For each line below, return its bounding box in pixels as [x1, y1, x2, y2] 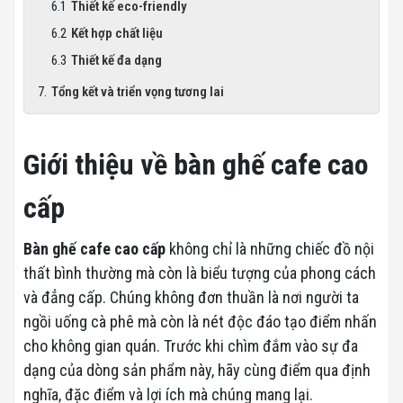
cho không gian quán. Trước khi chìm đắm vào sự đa [23, 336, 358, 355]
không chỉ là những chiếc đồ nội [166, 239, 374, 258]
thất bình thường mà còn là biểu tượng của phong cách [23, 264, 376, 282]
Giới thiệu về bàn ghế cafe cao [23, 148, 369, 182]
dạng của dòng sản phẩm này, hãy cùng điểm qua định [23, 361, 371, 380]
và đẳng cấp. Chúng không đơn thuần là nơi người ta [23, 288, 359, 307]
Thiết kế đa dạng [71, 52, 162, 68]
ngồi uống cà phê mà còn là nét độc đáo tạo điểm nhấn [23, 312, 377, 331]
